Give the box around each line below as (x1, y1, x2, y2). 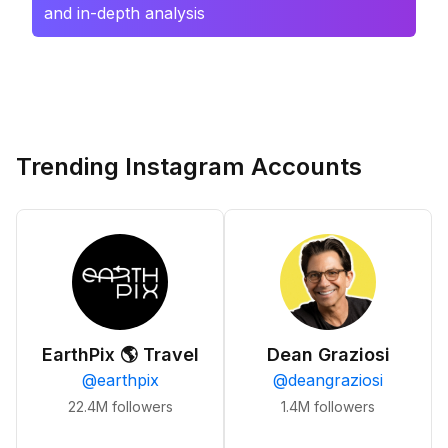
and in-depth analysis (44, 3, 205, 23)
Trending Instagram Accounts (16, 152, 362, 181)
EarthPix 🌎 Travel (41, 344, 199, 365)
